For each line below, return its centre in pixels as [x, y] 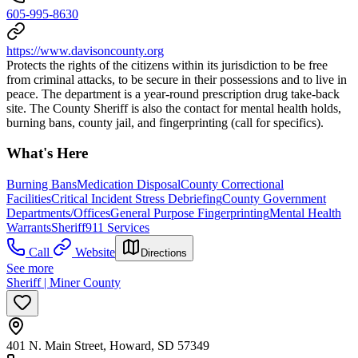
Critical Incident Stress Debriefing [137, 199]
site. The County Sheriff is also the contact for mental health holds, [174, 108]
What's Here [47, 153]
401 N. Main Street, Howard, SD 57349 [108, 346]
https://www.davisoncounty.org [85, 50]
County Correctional [232, 185]
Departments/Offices [58, 213]
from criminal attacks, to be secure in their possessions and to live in [177, 79]
